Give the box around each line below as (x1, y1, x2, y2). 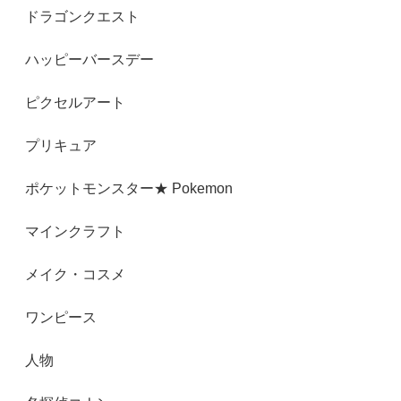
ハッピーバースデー (25, 51, 154, 67)
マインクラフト (25, 223, 125, 239)
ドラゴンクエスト (25, 8, 140, 24)
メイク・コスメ (25, 266, 125, 282)
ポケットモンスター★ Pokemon (25, 180, 233, 196)
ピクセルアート (25, 94, 125, 110)
